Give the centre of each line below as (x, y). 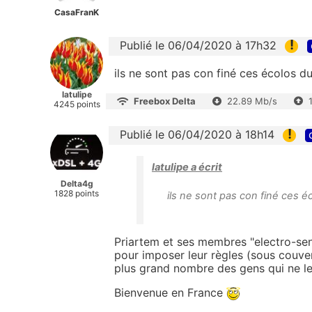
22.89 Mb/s (252, 101)
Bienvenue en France (170, 293)
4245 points (77, 104)
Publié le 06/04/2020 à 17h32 (198, 45)
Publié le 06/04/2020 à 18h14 (197, 134)
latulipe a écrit (187, 167)
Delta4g (77, 183)
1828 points (77, 193)
